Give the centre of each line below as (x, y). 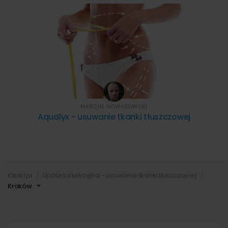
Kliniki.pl (20, 176)
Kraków (20, 186)
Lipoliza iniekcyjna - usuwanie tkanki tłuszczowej (119, 176)
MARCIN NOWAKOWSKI (114, 106)
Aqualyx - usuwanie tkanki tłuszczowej (114, 117)
